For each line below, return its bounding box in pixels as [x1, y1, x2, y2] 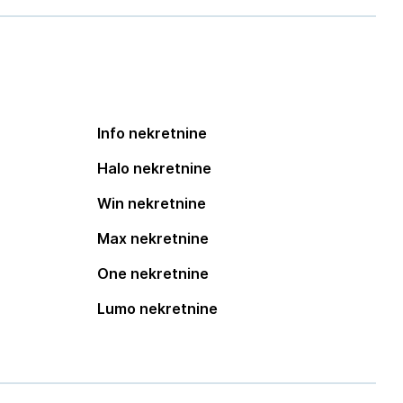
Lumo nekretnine [97, 300, 219, 318]
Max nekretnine [97, 229, 210, 247]
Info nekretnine [97, 124, 208, 142]
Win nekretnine [97, 194, 207, 212]
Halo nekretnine [97, 159, 212, 177]
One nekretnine [97, 264, 210, 282]
